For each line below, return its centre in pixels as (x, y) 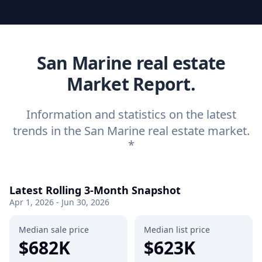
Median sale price (54, 230)
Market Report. (131, 84)
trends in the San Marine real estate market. (131, 131)
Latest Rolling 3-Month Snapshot (95, 190)
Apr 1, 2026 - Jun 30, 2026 (59, 202)
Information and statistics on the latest (131, 114)
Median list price (177, 230)
